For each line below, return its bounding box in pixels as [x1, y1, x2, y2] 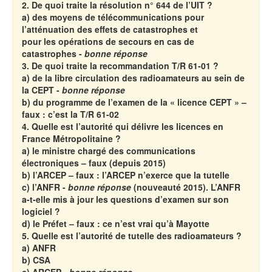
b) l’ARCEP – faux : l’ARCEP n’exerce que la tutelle [22, 168, 229, 181]
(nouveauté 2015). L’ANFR [131, 180, 240, 193]
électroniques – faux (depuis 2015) [22, 156, 166, 169]
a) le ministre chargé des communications [22, 144, 195, 157]
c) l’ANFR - [22, 180, 68, 193]
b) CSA [22, 253, 50, 266]
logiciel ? [22, 205, 60, 217]
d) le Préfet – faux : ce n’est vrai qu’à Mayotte [22, 217, 209, 229]
